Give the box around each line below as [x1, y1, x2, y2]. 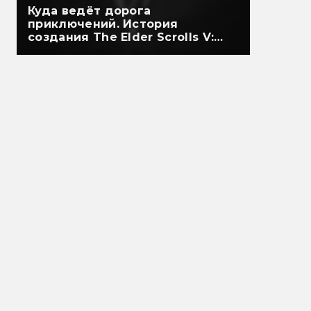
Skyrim [28, 44, 71, 58]
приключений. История [28, 17, 178, 31]
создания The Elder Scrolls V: [28, 31, 215, 44]
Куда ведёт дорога [28, 4, 151, 18]
